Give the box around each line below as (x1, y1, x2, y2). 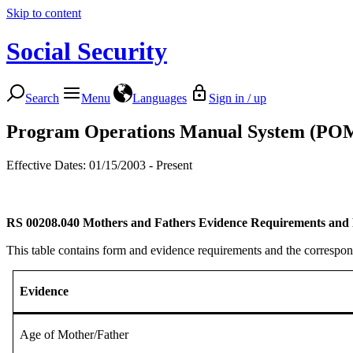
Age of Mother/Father (20, 327, 128, 341)
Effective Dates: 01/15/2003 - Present (6, 158, 192, 172)
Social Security (6, 37, 167, 66)
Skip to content (6, 6, 81, 20)
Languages (132, 91, 187, 105)
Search (25, 91, 59, 105)
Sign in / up (209, 91, 266, 105)
